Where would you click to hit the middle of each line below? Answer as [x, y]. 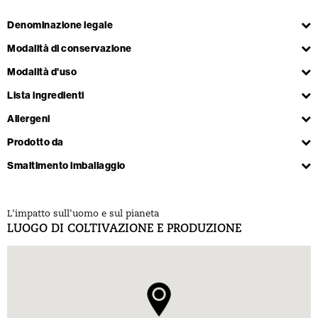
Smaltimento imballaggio [66, 165]
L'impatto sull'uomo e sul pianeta [83, 214]
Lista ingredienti [46, 95]
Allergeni [29, 118]
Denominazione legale [60, 24]
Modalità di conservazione [70, 48]
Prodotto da [35, 142]
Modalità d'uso [42, 71]
